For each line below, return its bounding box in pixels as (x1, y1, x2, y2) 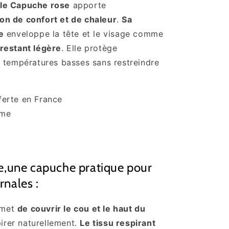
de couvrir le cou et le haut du (17, 203, 146, 214)
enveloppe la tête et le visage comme (4, 29, 164, 39)
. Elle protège (61, 43, 118, 54)
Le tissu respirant (80, 218, 156, 228)
